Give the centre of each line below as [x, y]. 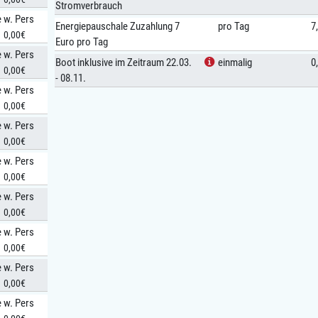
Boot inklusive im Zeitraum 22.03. [123, 63]
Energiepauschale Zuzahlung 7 [117, 27]
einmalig [235, 63]
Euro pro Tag [81, 42]
